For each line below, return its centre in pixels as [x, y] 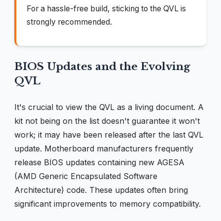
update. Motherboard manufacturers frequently [104, 149]
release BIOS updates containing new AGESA [99, 163]
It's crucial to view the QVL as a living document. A [109, 107]
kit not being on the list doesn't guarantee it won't [107, 121]
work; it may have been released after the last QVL [109, 135]
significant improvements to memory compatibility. [108, 204]
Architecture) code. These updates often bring [101, 190]
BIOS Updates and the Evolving [102, 67]
